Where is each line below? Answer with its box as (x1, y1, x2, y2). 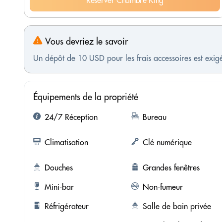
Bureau (142, 112, 166, 122)
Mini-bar (45, 182, 74, 192)
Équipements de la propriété (33, 91, 138, 103)
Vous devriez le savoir (43, 36, 128, 48)
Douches (45, 163, 73, 173)
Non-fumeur (142, 182, 183, 192)
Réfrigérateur (45, 201, 89, 212)
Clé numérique (142, 137, 192, 148)
